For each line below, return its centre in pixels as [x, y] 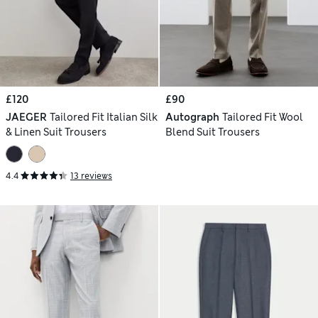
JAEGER [26, 117]
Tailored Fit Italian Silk [103, 117]
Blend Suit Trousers [213, 132]
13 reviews [91, 176]
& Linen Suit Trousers [56, 132]
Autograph [192, 117]
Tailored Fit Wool [262, 117]
